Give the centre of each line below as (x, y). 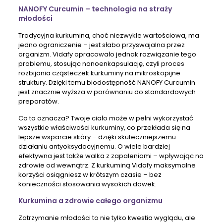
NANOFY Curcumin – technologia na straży (95, 9)
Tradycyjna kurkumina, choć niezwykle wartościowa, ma (109, 35)
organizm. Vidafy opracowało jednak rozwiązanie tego (107, 54)
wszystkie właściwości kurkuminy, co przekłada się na (104, 127)
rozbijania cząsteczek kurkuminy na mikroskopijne (99, 73)
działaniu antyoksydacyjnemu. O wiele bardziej (94, 146)
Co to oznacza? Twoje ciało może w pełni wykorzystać (106, 118)
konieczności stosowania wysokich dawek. (87, 184)
